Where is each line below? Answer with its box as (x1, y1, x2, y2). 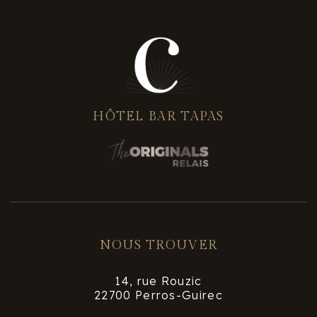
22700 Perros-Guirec (94, 287, 223, 302)
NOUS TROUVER (99, 237, 218, 253)
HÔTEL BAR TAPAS (93, 109, 224, 125)
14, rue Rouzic (115, 273, 202, 288)
